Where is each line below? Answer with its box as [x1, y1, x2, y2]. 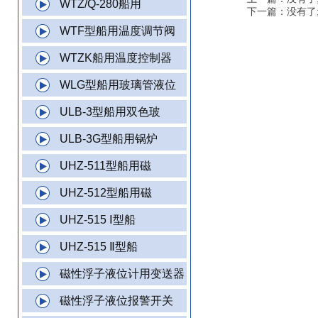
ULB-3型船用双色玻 [60, 106, 160, 118]
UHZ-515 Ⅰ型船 [60, 214, 136, 226]
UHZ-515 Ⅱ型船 [60, 241, 138, 253]
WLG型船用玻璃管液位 [60, 79, 176, 91]
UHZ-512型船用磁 [60, 187, 152, 199]
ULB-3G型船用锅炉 [60, 133, 158, 145]
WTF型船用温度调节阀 [60, 25, 175, 37]
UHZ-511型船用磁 [60, 160, 151, 172]
